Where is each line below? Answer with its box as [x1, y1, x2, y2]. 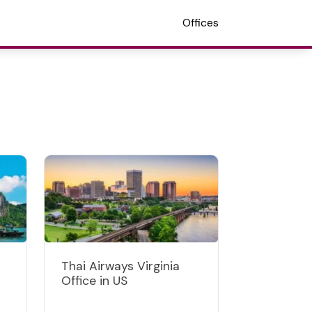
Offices [182, 15, 219, 30]
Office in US [61, 272, 127, 288]
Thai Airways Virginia [61, 258, 180, 274]
